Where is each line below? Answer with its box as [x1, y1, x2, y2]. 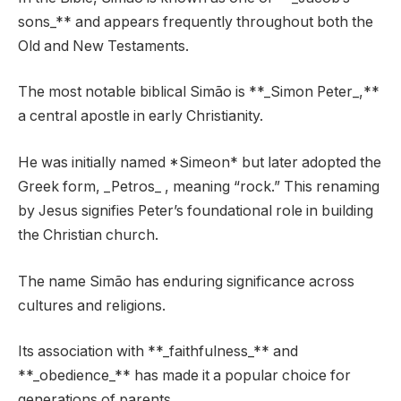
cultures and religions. [18, 296, 166, 314]
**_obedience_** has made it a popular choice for [18, 367, 351, 385]
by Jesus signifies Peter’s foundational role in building [18, 202, 373, 220]
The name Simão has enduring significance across [18, 272, 354, 290]
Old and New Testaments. [18, 37, 189, 55]
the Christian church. [18, 226, 158, 244]
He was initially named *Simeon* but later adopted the [18, 154, 381, 172]
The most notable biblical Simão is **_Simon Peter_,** [18, 83, 380, 101]
